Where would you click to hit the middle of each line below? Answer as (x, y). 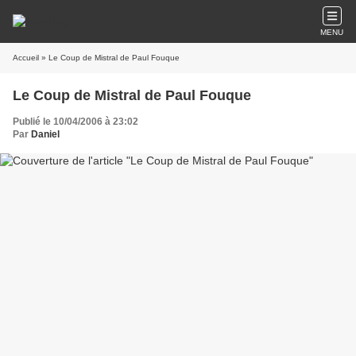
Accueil (26, 58)
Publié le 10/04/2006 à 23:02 (75, 122)
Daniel (45, 134)
